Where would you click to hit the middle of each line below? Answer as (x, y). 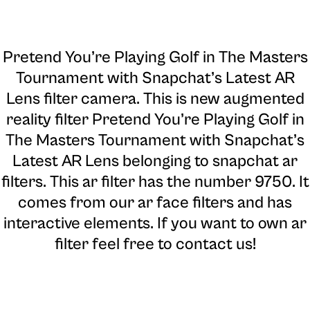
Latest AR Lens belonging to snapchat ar (155, 161)
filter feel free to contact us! (155, 244)
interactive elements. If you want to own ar (155, 223)
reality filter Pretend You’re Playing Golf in (155, 119)
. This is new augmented (220, 99)
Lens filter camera (71, 99)
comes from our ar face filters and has (155, 202)
